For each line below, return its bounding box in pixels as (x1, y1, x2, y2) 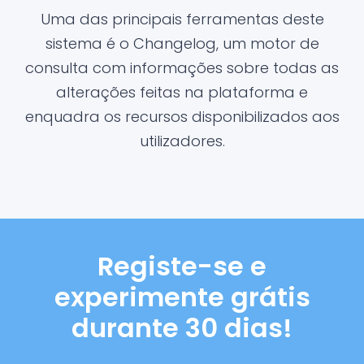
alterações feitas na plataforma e (56, 82, 308, 102)
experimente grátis (54, 279, 310, 315)
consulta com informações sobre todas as (25, 58, 339, 78)
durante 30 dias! (71, 310, 292, 346)
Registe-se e (97, 248, 266, 284)
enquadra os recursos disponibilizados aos (24, 106, 340, 127)
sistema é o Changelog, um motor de (45, 33, 319, 54)
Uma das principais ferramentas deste (40, 9, 324, 29)
